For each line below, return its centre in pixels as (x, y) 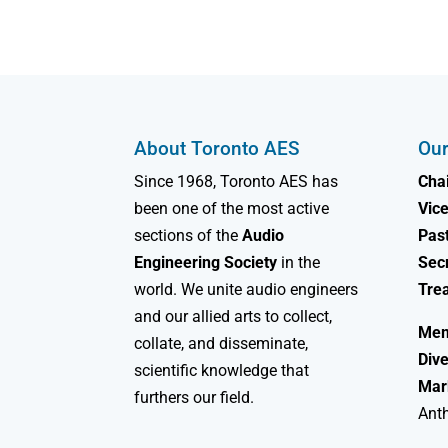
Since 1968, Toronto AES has (236, 182)
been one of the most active (232, 209)
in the (299, 263)
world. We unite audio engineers (246, 290)
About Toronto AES (217, 149)
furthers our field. (194, 398)
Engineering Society (206, 263)
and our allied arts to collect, (233, 317)
